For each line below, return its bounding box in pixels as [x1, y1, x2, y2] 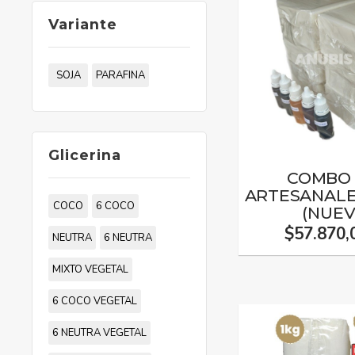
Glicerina [48, 147, 121, 163]
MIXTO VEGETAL [52, 262, 128, 277]
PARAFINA [96, 68, 145, 82]
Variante [48, 16, 117, 32]
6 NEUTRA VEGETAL [52, 326, 147, 340]
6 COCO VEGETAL [52, 294, 137, 308]
